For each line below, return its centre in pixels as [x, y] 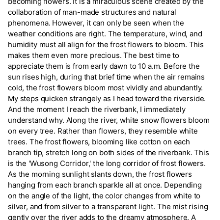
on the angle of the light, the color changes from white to [104, 196]
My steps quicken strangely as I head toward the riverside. [107, 99]
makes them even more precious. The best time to [94, 55]
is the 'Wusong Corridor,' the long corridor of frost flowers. [107, 164]
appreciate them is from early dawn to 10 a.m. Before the [104, 66]
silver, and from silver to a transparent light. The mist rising [108, 207]
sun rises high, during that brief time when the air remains [107, 77]
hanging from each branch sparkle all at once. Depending [105, 185]
